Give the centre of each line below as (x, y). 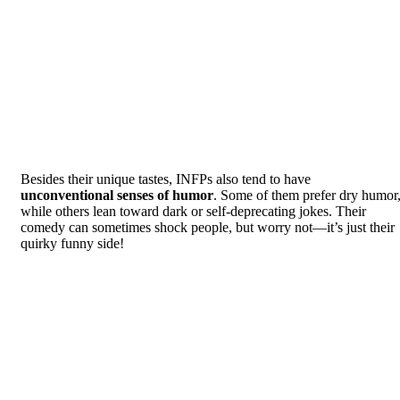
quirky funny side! (72, 243)
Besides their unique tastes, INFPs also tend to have (166, 179)
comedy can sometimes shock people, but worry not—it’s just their (208, 227)
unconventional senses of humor (117, 195)
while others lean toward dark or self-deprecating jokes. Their (193, 211)
